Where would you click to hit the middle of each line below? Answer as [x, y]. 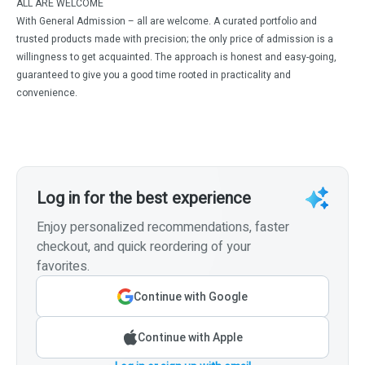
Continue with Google [191, 297]
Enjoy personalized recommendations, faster [163, 228]
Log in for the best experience [144, 199]
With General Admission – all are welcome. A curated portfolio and [167, 22]
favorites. [63, 267]
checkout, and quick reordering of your [144, 247]
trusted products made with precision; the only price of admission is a [175, 40]
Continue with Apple [190, 338]
